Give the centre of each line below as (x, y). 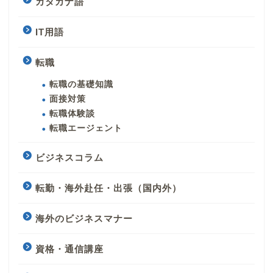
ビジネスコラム (69, 158)
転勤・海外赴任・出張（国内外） (108, 188)
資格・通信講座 (69, 249)
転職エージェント (86, 129)
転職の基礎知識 (81, 85)
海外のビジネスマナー (84, 219)
